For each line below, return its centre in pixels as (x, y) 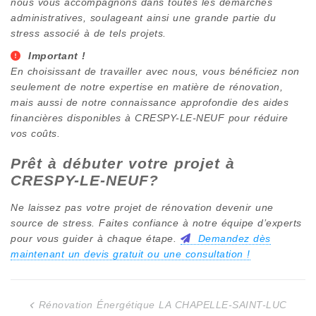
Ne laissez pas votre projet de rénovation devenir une (142, 207)
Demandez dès (232, 238)
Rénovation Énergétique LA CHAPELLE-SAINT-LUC (163, 304)
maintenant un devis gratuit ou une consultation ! (130, 254)
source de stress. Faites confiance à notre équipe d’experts (156, 223)
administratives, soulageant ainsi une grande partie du (143, 17)
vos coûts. (35, 133)
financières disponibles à (73, 117)
